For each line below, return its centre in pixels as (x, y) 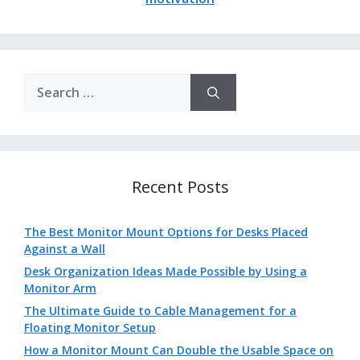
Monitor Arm (60, 288)
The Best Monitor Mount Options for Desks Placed (166, 232)
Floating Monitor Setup (90, 327)
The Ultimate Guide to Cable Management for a (160, 311)
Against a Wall (65, 249)
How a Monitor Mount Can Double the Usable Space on (179, 350)
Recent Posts (180, 187)
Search (42, 82)
